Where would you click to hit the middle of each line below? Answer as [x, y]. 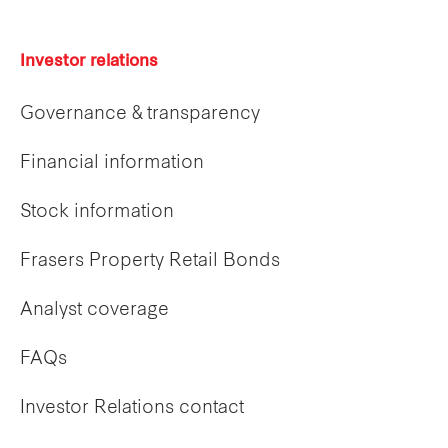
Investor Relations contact [132, 409]
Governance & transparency [140, 115]
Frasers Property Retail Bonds [150, 262]
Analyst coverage [94, 311]
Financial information [112, 164]
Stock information [97, 213]
